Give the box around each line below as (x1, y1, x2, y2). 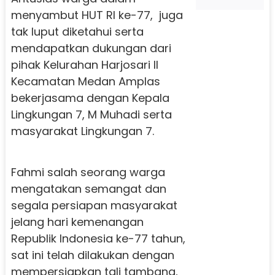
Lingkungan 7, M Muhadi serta (10, 106, 172, 122)
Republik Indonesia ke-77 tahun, (10, 230, 185, 246)
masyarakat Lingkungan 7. (10, 123, 154, 139)
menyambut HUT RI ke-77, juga (10, 7, 183, 23)
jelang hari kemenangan (10, 214, 144, 230)
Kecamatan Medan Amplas (10, 73, 160, 89)
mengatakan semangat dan (10, 180, 166, 196)
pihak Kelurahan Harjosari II (10, 56, 158, 72)
